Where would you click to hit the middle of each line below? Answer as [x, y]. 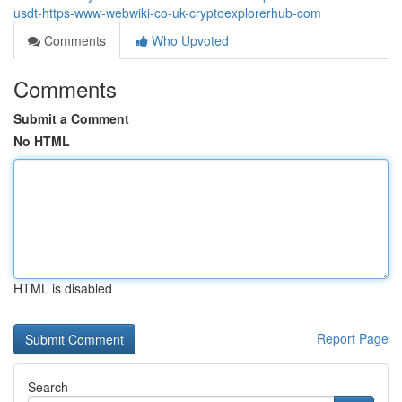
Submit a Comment [71, 118]
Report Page [353, 338]
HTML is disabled [63, 288]
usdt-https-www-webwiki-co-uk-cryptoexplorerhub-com [167, 13]
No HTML [42, 141]
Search [48, 387]
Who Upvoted [188, 40]
